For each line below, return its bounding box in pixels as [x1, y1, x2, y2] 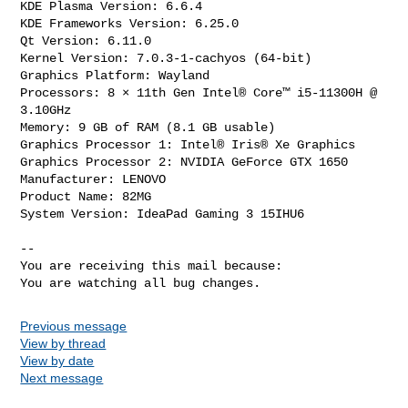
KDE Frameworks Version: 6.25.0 [20, 15, 240, 31]
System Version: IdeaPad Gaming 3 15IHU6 [20, 206, 305, 221]
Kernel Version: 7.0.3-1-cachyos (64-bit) [20, 50, 312, 66]
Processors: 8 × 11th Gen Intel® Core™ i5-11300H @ [20, 85, 378, 100]
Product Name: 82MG [20, 189, 152, 204]
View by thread [20, 335, 107, 351]
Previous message [20, 318, 127, 333]
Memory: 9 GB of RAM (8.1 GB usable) [20, 119, 276, 135]
